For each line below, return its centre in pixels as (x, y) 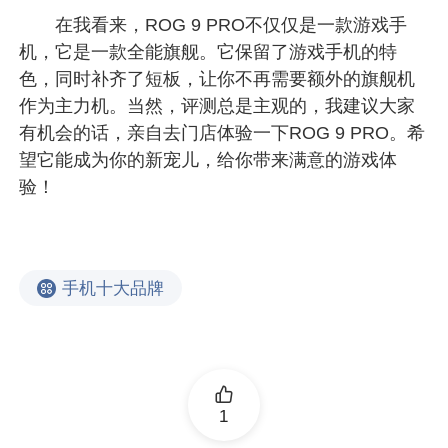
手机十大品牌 (113, 288)
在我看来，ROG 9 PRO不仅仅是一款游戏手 (213, 25)
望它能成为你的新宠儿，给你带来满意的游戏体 (208, 160)
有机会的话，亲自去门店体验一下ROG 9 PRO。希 (222, 133)
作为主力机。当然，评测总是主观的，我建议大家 (217, 106)
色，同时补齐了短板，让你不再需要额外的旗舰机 (217, 79)
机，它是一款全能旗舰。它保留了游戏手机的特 (208, 52)
